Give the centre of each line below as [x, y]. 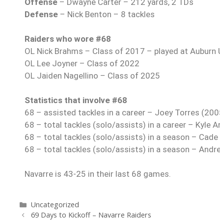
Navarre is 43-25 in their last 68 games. [98, 174]
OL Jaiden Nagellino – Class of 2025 [92, 76]
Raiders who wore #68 [68, 39]
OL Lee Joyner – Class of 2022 [82, 64]
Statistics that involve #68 [76, 100]
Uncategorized [55, 205]
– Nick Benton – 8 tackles [107, 14]
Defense [42, 14]
